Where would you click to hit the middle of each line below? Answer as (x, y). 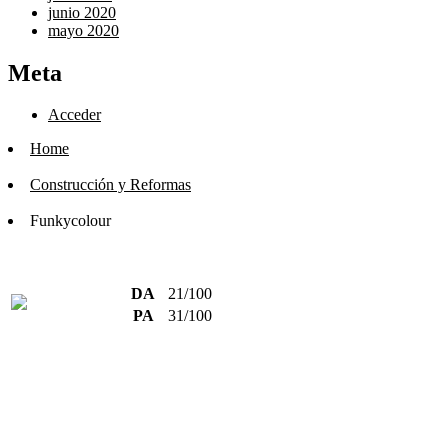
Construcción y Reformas (110, 185)
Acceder (74, 115)
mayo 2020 (83, 30)
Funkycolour (70, 221)
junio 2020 (82, 12)
